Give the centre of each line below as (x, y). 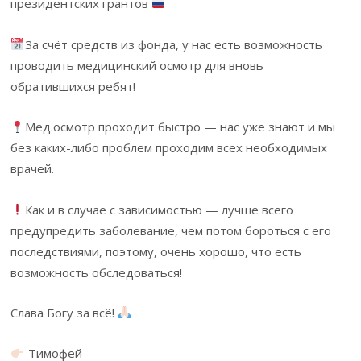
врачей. (33, 169)
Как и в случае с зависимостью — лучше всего (159, 209)
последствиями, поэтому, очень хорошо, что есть (156, 251)
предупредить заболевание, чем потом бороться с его (171, 230)
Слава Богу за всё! (64, 312)
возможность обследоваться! (97, 272)
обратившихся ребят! (73, 86)
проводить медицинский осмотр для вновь (137, 65)
